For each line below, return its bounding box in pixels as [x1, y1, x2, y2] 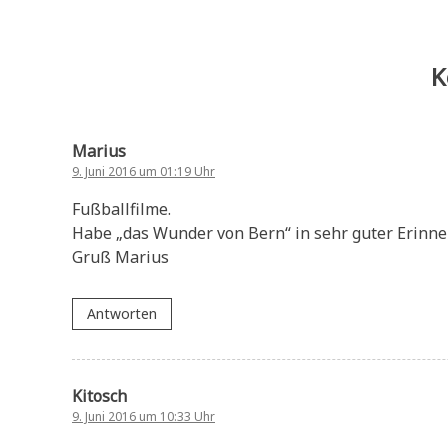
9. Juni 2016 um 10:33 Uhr [72, 407, 215, 425]
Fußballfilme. [72, 198, 171, 221]
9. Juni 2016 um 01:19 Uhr [72, 163, 215, 181]
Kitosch [72, 384, 127, 407]
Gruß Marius [72, 246, 169, 269]
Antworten [87, 304, 157, 324]
